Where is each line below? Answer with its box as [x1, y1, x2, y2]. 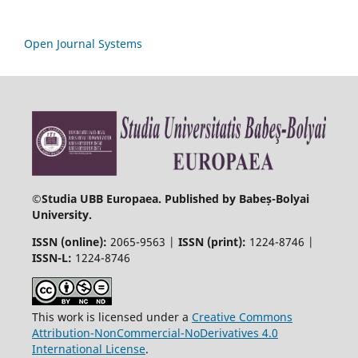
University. [31, 207, 92, 223]
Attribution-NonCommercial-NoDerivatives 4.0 [31, 325, 278, 341]
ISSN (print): [177, 234, 249, 250]
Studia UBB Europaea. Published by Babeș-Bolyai [41, 191, 309, 207]
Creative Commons [191, 309, 292, 325]
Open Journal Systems [24, 36, 142, 52]
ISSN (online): [31, 234, 107, 250]
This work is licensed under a [31, 309, 192, 325]
